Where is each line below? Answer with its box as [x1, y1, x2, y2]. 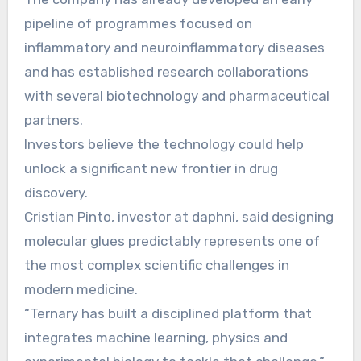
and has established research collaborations [23, 63, 309, 80]
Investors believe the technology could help [23, 135, 304, 152]
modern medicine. [23, 280, 138, 297]
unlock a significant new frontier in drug [23, 160, 278, 176]
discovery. [23, 184, 88, 201]
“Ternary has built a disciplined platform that [23, 305, 312, 322]
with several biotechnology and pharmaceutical [23, 87, 330, 104]
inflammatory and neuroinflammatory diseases [23, 39, 325, 56]
